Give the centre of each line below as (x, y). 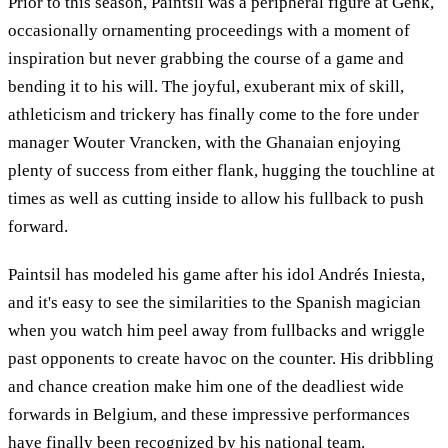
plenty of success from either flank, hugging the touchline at (221, 171)
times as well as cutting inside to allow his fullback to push (216, 199)
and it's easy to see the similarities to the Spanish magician (214, 302)
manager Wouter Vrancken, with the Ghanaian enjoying (204, 143)
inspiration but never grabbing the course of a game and (206, 59)
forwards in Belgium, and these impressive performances (209, 414)
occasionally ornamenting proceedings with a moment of (209, 31)
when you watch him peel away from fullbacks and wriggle (216, 330)
